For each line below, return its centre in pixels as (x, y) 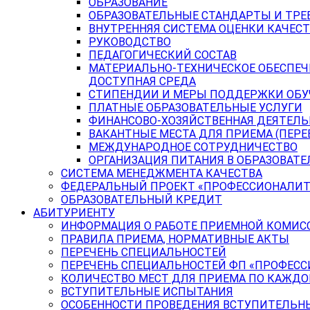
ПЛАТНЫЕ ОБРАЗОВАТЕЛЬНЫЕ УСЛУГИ (195, 108)
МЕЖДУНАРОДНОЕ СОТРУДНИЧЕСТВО (193, 147)
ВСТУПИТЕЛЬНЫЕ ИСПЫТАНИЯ (147, 292)
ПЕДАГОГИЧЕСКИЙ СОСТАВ (163, 55)
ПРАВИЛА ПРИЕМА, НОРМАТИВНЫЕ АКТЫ (175, 239)
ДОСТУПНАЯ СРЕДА (142, 81)
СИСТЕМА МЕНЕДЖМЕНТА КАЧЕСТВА (162, 173)
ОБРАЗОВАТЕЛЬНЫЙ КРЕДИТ (142, 200)
